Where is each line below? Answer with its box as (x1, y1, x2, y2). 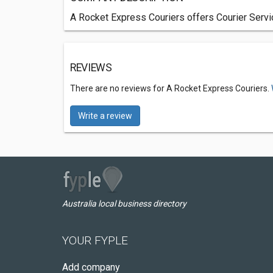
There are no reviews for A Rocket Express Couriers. (70, 83, 271, 93)
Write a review (78, 111, 132, 121)
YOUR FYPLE (62, 233, 128, 247)
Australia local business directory (62, 199, 186, 208)
